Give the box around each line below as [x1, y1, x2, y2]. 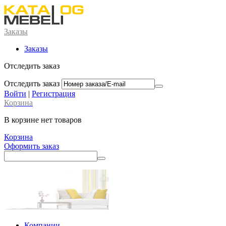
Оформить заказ [4, 142, 59, 150]
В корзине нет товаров [4, 116, 82, 124]
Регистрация [32, 89, 75, 98]
